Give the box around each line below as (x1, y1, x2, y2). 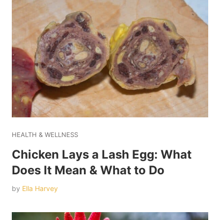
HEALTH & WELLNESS (12, 130, 78, 138)
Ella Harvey (22, 184, 58, 192)
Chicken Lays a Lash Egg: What (12, 147, 192, 162)
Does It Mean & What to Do (12, 163, 165, 177)
